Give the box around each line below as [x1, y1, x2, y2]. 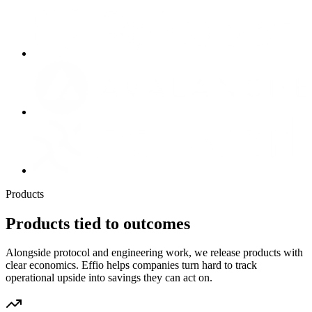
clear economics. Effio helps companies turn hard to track [6, 259, 257, 272]
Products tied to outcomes [6, 214, 190, 233]
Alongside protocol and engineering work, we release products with [6, 247, 303, 259]
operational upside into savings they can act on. [6, 272, 212, 284]
